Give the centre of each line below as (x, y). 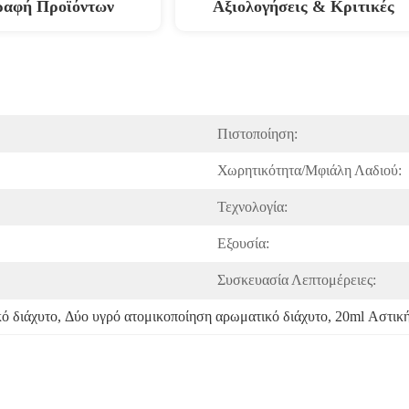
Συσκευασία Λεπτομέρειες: (297, 280)
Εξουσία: (243, 243)
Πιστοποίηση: (257, 134)
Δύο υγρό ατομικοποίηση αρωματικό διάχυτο (196, 316)
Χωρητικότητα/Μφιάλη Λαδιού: (309, 170)
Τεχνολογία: (252, 207)
